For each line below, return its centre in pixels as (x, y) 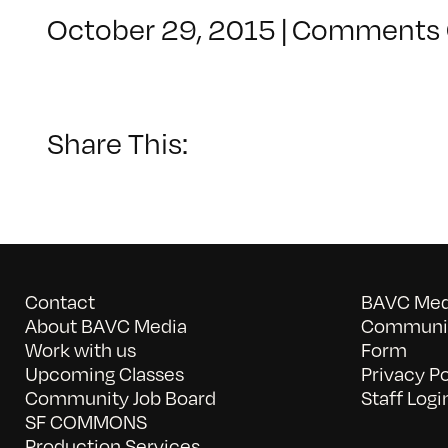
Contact (59, 301)
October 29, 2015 (161, 29)
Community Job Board (120, 397)
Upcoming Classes (104, 373)
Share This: (117, 143)
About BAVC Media (105, 325)
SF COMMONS (85, 421)
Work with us (80, 349)
